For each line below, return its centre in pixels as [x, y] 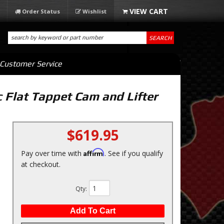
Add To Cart [93, 211]
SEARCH [160, 38]
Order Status [41, 11]
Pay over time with [52, 153]
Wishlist [94, 11]
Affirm [94, 152]
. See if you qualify [134, 153]
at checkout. [41, 164]
